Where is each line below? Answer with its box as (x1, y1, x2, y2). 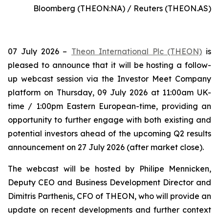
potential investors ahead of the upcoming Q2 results (8, 129, 211, 138)
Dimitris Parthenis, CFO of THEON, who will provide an (8, 191, 211, 201)
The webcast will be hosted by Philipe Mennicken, (8, 164, 211, 174)
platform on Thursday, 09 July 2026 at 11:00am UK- (8, 88, 211, 97)
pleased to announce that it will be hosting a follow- (8, 60, 211, 70)
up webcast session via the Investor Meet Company (8, 74, 211, 84)
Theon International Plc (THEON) (71, 46, 202, 56)
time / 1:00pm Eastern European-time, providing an (8, 101, 211, 111)
